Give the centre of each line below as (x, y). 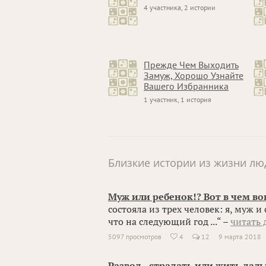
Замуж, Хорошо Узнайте (194, 75)
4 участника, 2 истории (180, 7)
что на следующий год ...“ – (169, 221)
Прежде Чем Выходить (191, 65)
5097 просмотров (135, 237)
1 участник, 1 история (178, 99)
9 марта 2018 (240, 237)
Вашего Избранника (186, 86)
